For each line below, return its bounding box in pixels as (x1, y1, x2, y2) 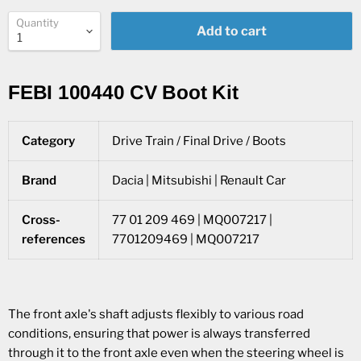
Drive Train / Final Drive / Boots (112, 134, 286, 148)
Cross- (22, 213, 60, 227)
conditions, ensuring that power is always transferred (8, 326, 310, 341)
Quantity (16, 16, 59, 29)
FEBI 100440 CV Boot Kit (8, 81, 239, 103)
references (22, 232, 85, 247)
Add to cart (197, 23, 267, 39)
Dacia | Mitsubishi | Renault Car (112, 173, 286, 188)
